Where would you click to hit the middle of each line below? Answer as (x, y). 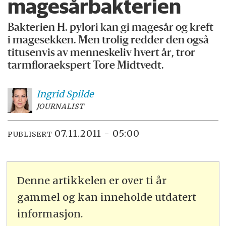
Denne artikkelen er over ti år (92, 180)
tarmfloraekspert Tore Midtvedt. (86, 66)
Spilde (79, 94)
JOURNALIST (60, 107)
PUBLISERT (30, 134)
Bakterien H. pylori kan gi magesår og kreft (111, 28)
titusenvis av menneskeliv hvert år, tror (102, 53)
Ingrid (50, 94)
